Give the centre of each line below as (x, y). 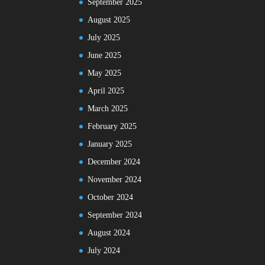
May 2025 (105, 73)
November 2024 (115, 180)
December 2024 (114, 162)
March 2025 (108, 109)
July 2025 (104, 38)
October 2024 (111, 198)
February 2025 (112, 127)
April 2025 (106, 91)
